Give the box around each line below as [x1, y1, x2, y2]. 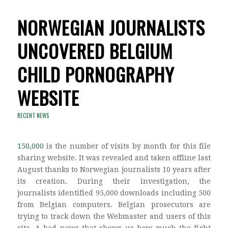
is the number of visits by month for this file [43, 142, 211, 151]
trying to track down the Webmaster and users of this [17, 212, 211, 221]
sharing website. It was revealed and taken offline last [17, 154, 211, 162]
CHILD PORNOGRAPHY [17, 61, 175, 88]
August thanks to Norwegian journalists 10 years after [17, 165, 211, 174]
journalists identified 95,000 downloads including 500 [17, 189, 211, 197]
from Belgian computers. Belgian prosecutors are [17, 201, 211, 209]
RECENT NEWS [17, 111, 49, 120]
